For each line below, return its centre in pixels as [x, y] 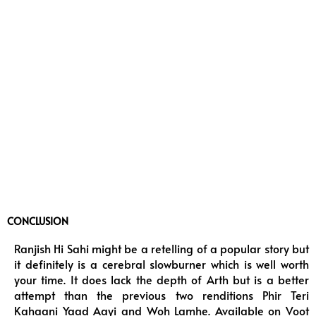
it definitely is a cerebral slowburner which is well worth [162, 265]
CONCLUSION [38, 221]
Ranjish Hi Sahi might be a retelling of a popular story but [162, 249]
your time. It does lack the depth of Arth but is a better [162, 280]
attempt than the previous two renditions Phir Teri [162, 296]
